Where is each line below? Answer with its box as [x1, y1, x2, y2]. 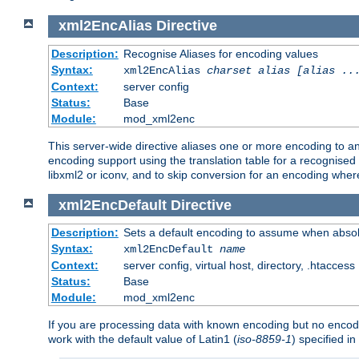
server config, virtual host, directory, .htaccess [123, 259, 355, 272]
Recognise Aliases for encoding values [123, 46, 318, 60]
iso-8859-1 [237, 333, 292, 346]
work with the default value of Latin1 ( [48, 333, 237, 346]
